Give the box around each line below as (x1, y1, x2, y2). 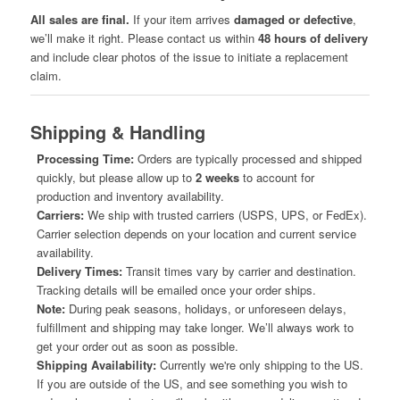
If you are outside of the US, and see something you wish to (36, 374, 347, 392)
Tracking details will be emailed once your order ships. (36, 280, 316, 298)
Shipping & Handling (29, 118, 205, 145)
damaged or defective (233, 10, 353, 28)
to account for (238, 168, 314, 186)
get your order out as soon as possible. (36, 337, 238, 354)
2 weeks (195, 168, 239, 186)
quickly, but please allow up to (36, 168, 196, 186)
